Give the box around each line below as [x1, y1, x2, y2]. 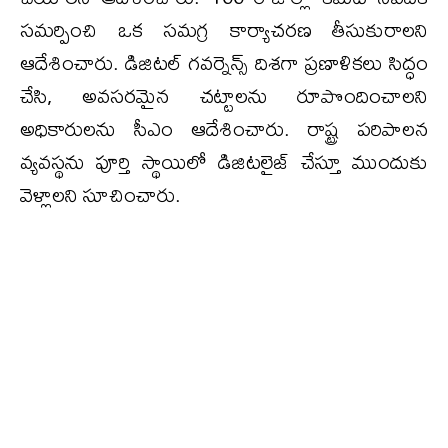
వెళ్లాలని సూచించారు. [20, 174, 181, 216]
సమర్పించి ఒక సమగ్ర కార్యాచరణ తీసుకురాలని [20, 9, 428, 51]
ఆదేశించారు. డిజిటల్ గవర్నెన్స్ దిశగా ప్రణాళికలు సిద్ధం [20, 42, 428, 84]
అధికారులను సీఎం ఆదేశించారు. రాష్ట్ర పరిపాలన [20, 108, 428, 150]
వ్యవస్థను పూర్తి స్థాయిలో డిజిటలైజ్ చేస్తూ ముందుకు [20, 141, 428, 183]
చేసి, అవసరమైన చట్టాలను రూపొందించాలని [20, 75, 428, 117]
